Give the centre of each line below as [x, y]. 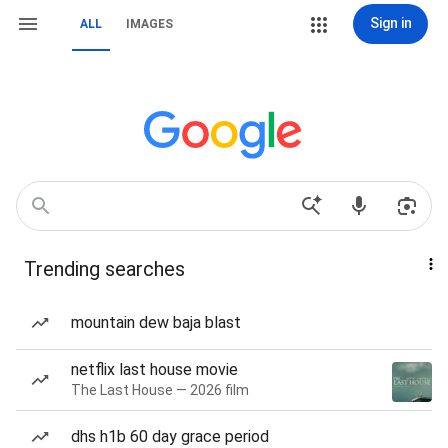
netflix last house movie [154, 369]
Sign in [390, 23]
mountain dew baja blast [156, 322]
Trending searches [104, 269]
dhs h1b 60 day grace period [170, 436]
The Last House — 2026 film [160, 390]
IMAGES [149, 24]
